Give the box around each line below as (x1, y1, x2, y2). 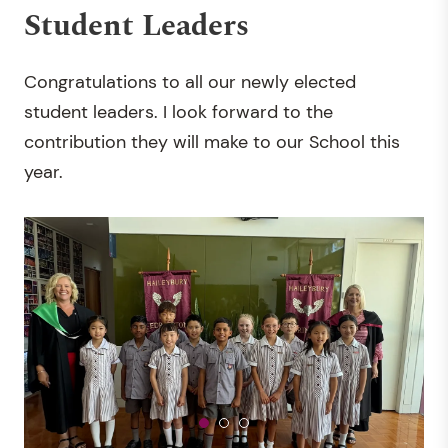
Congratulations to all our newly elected (24, 69, 356, 94)
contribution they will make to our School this (24, 129, 400, 154)
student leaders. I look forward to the (24, 99, 333, 124)
